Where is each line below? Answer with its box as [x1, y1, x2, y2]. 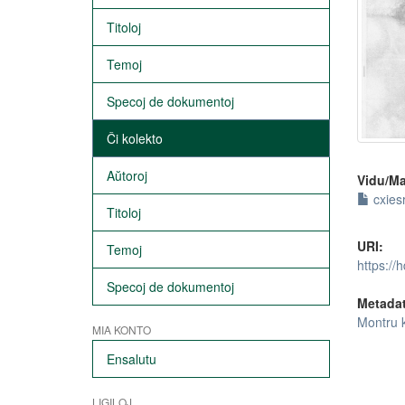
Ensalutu [107, 350, 156, 368]
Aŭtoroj [107, 166, 147, 184]
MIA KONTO [92, 322, 151, 337]
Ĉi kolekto [107, 129, 163, 147]
